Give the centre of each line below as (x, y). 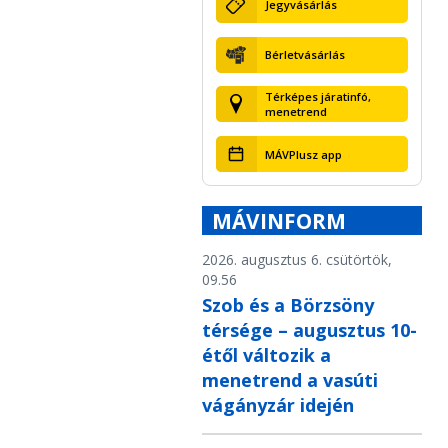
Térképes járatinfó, (317, 97)
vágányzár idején (278, 405)
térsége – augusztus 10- (309, 330)
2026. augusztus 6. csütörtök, (297, 260)
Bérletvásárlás (304, 55)
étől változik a (266, 355)
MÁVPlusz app (303, 154)
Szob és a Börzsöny (288, 305)
